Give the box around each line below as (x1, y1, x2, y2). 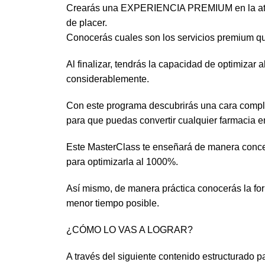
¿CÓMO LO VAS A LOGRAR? (66, 225, 193, 235)
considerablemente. (66, 74, 149, 85)
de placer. (66, 18, 107, 28)
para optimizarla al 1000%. (66, 157, 178, 167)
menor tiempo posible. (66, 198, 159, 209)
